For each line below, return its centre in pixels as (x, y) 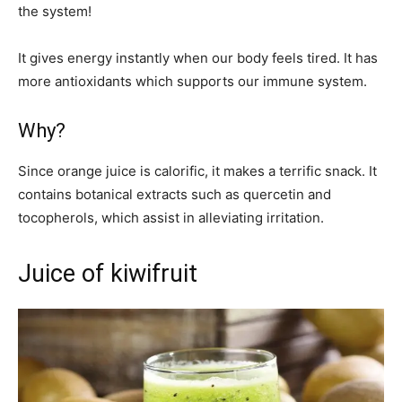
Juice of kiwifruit (108, 273)
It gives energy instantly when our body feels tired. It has (198, 57)
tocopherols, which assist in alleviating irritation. (171, 217)
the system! (55, 11)
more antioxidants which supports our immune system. (192, 81)
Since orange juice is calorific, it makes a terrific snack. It (197, 170)
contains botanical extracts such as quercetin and (175, 194)
